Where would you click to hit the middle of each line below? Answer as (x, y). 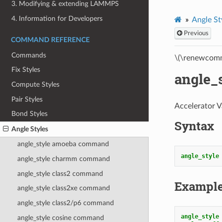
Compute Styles (36, 84)
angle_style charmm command (63, 159)
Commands (29, 55)
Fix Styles (26, 70)
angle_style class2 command (60, 173)
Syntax (194, 126)
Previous (195, 33)
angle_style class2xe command (63, 188)
